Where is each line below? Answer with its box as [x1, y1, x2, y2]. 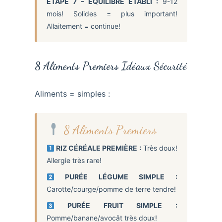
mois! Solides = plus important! [47, 9, 177, 18]
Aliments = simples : [35, 88, 110, 99]
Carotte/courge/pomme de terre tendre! [47, 185, 176, 194]
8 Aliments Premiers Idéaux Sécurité [35, 59, 187, 72]
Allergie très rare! [47, 156, 102, 165]
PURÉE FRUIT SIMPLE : [54, 201, 177, 210]
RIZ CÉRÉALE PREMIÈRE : [54, 144, 141, 153]
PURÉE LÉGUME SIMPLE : [54, 172, 177, 181]
